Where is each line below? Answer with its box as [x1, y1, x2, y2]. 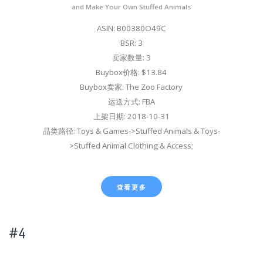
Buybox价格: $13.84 [96, 66, 167, 77]
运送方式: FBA [107, 96, 155, 107]
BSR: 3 [120, 37, 143, 48]
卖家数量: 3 [112, 52, 151, 63]
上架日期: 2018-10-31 [93, 110, 170, 122]
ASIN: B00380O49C [96, 22, 166, 33]
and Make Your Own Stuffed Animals [72, 2, 191, 11]
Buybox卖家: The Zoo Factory [80, 81, 183, 92]
